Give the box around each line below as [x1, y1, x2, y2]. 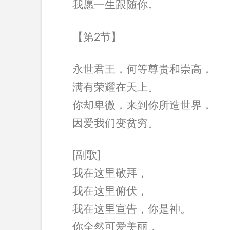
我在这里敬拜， [72, 166, 148, 179]
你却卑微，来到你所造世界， [72, 98, 213, 111]
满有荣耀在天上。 [72, 80, 159, 93]
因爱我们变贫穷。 [72, 116, 159, 129]
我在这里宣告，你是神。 [72, 202, 191, 215]
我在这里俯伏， [72, 184, 148, 197]
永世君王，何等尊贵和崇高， [72, 62, 213, 75]
